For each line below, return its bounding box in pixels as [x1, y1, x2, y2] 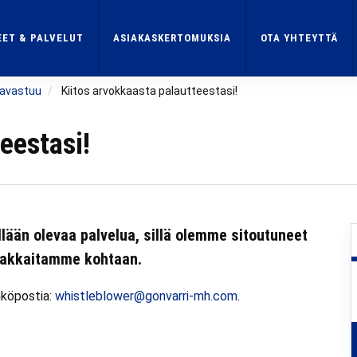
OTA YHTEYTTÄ [261, 32, 338, 44]
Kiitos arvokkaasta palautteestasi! [61, 84, 237, 97]
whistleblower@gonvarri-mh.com [55, 288, 237, 304]
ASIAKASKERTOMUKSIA [113, 32, 231, 44]
